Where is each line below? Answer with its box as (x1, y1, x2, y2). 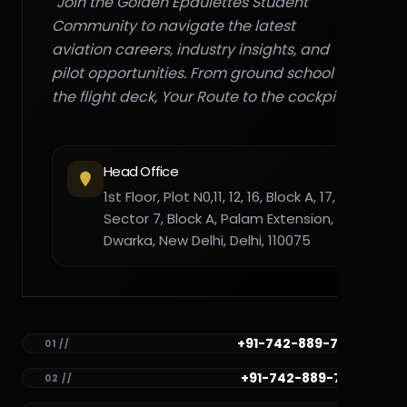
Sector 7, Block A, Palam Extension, (104, 209, 333, 228)
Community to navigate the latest (52, 15, 295, 36)
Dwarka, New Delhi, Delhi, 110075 (104, 231, 311, 250)
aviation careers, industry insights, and (52, 39, 329, 60)
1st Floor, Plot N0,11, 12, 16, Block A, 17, (104, 187, 335, 206)
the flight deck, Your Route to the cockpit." (52, 86, 348, 107)
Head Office (104, 162, 178, 181)
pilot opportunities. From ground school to (52, 63, 352, 84)
